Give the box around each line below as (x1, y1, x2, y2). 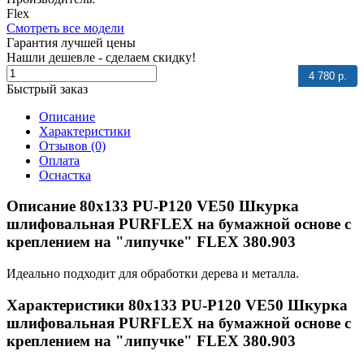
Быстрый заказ (6, 81, 88, 96)
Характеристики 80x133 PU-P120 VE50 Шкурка (6, 296, 348, 314)
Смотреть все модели (6, 20, 124, 35)
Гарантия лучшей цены (6, 35, 136, 50)
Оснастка (39, 167, 91, 182)
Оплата (39, 153, 80, 167)
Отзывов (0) (39, 138, 106, 153)
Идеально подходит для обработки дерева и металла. (6, 266, 299, 281)
